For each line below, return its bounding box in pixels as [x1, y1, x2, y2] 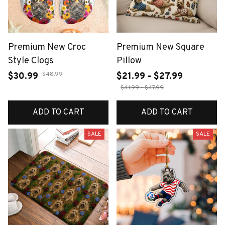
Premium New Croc [8, 41, 86, 53]
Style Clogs [8, 55, 54, 67]
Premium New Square [117, 41, 204, 53]
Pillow [117, 55, 142, 67]
